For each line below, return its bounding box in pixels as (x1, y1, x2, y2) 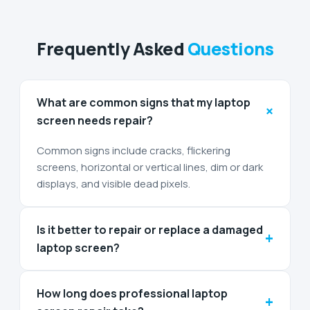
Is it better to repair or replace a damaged (37, 221, 263, 237)
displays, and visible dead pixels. (37, 176, 190, 191)
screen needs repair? (37, 112, 153, 128)
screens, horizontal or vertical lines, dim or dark (37, 159, 263, 174)
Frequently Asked (37, 36, 184, 61)
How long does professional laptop (37, 285, 228, 301)
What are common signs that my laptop (37, 94, 250, 110)
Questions (187, 36, 273, 61)
